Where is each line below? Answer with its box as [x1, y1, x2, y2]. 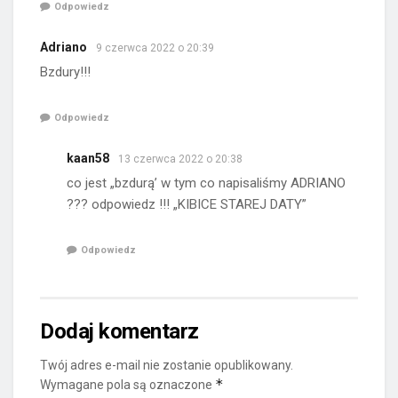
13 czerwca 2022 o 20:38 [118, 152, 243, 165]
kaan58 [67, 150, 109, 165]
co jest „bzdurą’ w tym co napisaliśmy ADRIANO [67, 174, 346, 191]
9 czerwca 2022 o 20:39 [96, 41, 214, 54]
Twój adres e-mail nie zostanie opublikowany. [40, 358, 293, 373]
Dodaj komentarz [40, 319, 199, 345]
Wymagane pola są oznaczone [40, 378, 215, 393]
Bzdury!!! [40, 63, 91, 80]
